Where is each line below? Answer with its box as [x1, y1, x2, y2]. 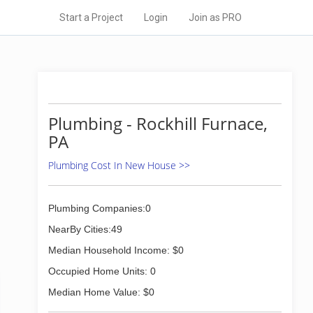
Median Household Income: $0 [48, 245, 184, 256]
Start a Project [59, 12, 123, 23]
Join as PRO [189, 12, 242, 23]
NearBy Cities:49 [48, 224, 122, 235]
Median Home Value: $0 [48, 286, 154, 298]
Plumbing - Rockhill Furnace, [48, 112, 268, 135]
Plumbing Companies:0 [48, 203, 151, 214]
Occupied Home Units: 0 [48, 265, 156, 277]
